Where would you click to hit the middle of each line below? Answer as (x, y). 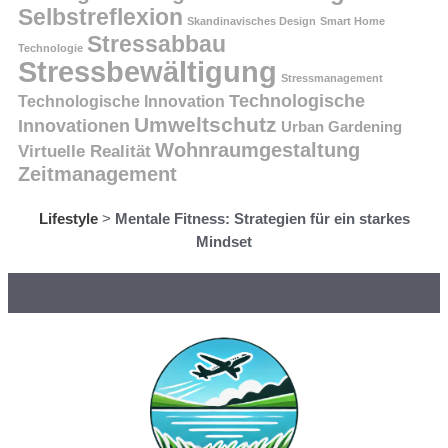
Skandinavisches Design (251, 21)
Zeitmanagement (97, 174)
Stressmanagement (332, 78)
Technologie (50, 48)
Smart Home (352, 21)
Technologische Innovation (121, 101)
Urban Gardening (341, 127)
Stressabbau (156, 44)
